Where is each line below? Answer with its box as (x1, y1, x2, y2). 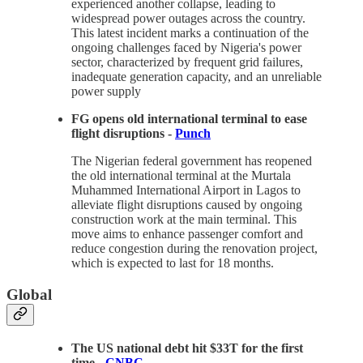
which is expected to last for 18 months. (71, 256, 274, 271)
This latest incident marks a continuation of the (71, 26, 309, 41)
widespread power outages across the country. (71, 11, 305, 26)
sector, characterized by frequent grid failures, (71, 55, 303, 70)
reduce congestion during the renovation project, (71, 241, 318, 256)
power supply (71, 84, 141, 99)
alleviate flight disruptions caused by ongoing (71, 198, 302, 212)
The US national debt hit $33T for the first (71, 340, 303, 355)
